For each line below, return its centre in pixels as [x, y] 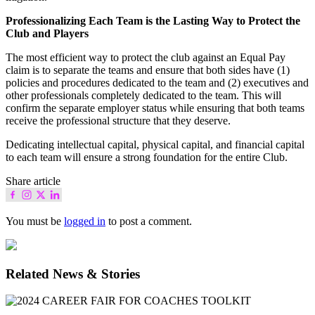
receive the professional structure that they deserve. [118, 120]
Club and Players [47, 33]
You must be [35, 221]
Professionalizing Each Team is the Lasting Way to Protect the [153, 20]
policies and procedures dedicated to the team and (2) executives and [157, 82]
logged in [85, 221]
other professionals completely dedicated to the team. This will [143, 95]
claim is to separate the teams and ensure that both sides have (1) [148, 70]
